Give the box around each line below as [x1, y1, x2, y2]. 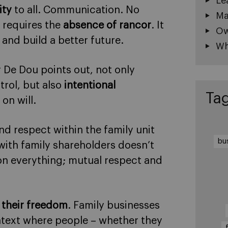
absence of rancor [63, 20, 151, 31]
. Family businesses [68, 200, 160, 211]
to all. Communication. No [12, 5, 139, 15]
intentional [64, 80, 116, 91]
